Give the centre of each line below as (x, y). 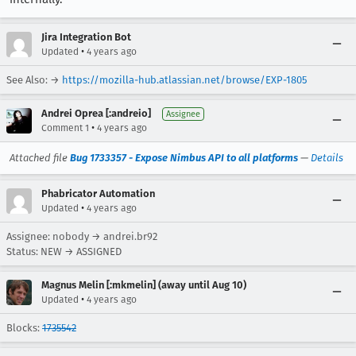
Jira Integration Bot (86, 37)
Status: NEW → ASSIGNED (64, 252)
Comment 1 (65, 128)
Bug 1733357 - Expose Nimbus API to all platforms (184, 158)
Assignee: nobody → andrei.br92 (82, 236)
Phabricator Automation (98, 193)
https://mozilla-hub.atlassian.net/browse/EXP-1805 (184, 80)
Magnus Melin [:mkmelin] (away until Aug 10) (144, 285)
